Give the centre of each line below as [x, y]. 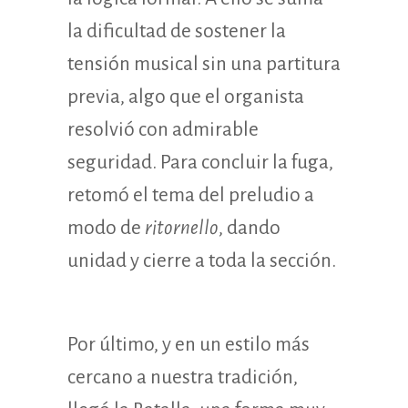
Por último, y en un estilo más [189, 344]
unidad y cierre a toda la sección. [202, 260]
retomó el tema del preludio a [191, 195]
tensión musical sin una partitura [204, 64]
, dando [250, 228]
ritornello [182, 228]
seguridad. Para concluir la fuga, [200, 162]
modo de [106, 228]
